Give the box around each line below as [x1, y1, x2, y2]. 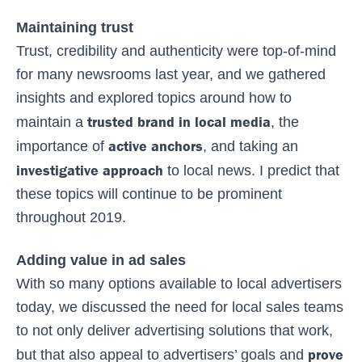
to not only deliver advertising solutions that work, [16, 322, 333, 339]
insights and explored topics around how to [16, 89, 292, 106]
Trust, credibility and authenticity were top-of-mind [16, 42, 336, 59]
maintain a [16, 113, 87, 130]
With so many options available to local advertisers [16, 275, 342, 292]
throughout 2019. [16, 208, 126, 225]
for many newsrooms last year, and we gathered [16, 65, 326, 82]
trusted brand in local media [87, 112, 271, 131]
